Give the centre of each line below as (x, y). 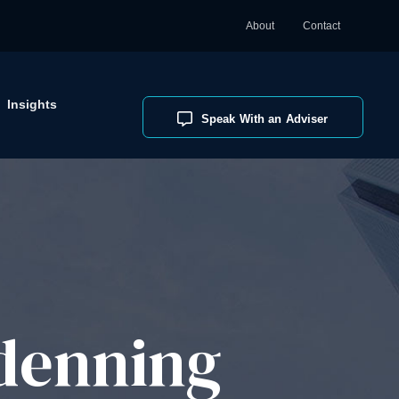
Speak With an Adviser (265, 119)
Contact (321, 26)
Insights (32, 104)
